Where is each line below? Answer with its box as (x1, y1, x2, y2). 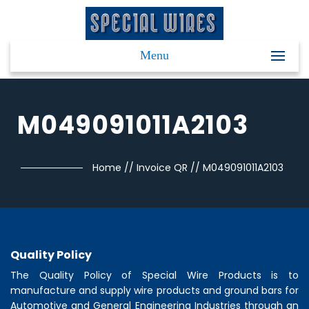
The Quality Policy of (10, 268, 142, 283)
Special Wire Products (142, 268, 261, 283)
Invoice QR (137, 161, 188, 175)
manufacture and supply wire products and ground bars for (10, 283, 299, 298)
